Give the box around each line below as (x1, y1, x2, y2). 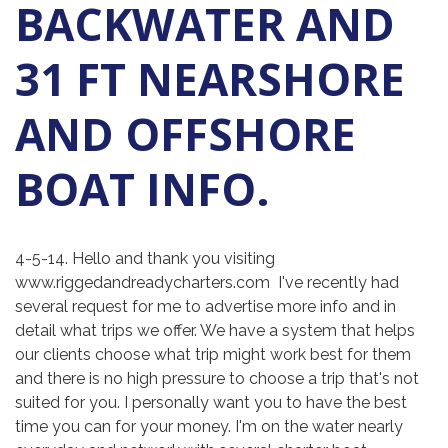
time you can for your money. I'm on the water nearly (15, 417, 403, 436)
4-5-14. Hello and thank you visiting (15, 249, 275, 268)
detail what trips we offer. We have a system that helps (15, 321, 415, 340)
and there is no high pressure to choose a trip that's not (15, 369, 419, 388)
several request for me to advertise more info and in (15, 297, 396, 316)
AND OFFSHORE (15, 104, 356, 164)
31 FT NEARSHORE (15, 49, 405, 109)
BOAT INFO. (15, 159, 270, 219)
